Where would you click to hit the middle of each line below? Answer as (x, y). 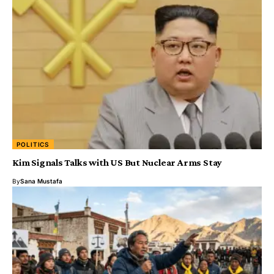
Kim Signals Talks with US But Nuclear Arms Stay (117, 163)
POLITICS (33, 145)
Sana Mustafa (41, 181)
